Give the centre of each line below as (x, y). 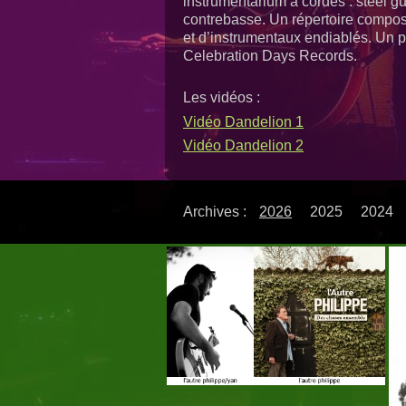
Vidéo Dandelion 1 (243, 121)
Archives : (217, 211)
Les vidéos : (222, 98)
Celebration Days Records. (270, 56)
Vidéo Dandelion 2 (243, 146)
